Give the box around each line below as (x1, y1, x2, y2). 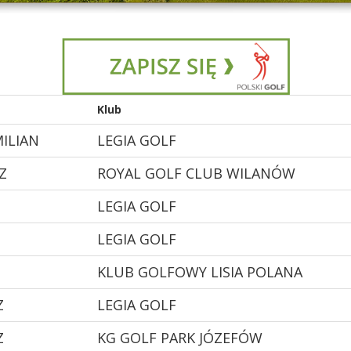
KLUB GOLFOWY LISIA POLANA (97, 262, 302, 281)
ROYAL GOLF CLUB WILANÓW (97, 163, 295, 183)
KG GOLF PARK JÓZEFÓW (97, 327, 262, 347)
